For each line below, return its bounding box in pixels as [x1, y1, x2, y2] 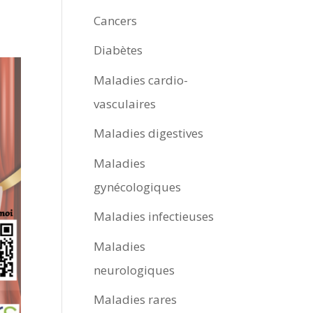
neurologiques [94, 261, 175, 278]
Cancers [94, 12, 138, 29]
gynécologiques [94, 178, 182, 195]
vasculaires [94, 95, 156, 112]
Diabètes [94, 42, 143, 58]
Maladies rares [94, 291, 177, 307]
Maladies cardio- [94, 71, 189, 88]
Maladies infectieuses [94, 208, 214, 224]
